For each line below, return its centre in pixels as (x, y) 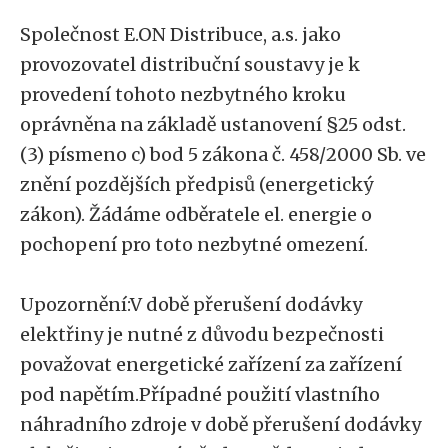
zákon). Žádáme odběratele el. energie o (196, 214)
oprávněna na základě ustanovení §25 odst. (213, 124)
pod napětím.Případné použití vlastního (200, 394)
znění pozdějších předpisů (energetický (196, 184)
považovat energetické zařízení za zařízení (211, 364)
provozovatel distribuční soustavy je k (190, 64)
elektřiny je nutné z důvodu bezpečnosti (202, 334)
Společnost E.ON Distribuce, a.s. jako (180, 34)
